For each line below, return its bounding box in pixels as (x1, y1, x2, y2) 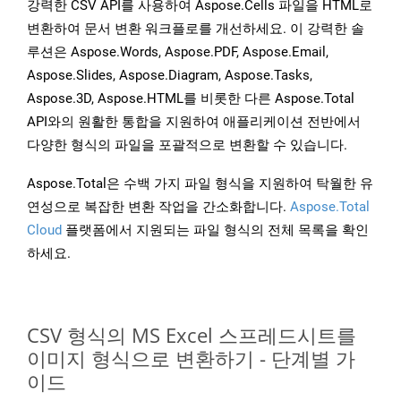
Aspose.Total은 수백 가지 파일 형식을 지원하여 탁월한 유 (27, 175, 373, 192)
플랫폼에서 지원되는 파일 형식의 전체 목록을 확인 (62, 222, 369, 239)
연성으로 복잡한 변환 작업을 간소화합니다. (27, 199, 290, 216)
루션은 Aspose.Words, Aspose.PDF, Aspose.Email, (27, 44, 328, 61)
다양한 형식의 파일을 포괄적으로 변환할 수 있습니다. (27, 137, 347, 154)
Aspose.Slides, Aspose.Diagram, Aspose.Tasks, (27, 67, 312, 84)
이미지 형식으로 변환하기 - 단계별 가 (27, 345, 355, 372)
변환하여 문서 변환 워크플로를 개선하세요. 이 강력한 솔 (27, 21, 364, 38)
